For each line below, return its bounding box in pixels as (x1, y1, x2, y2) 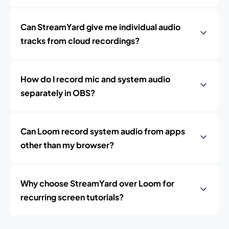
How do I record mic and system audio (20, 74, 170, 84)
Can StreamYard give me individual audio (20, 21, 180, 32)
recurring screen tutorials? (20, 192, 124, 202)
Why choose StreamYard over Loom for (20, 178, 174, 189)
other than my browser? (20, 140, 114, 150)
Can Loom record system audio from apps (20, 126, 185, 136)
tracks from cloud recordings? (20, 35, 140, 46)
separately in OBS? (20, 87, 95, 98)
